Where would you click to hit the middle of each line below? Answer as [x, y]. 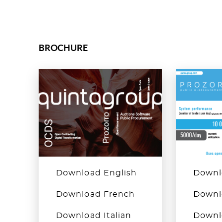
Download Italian [94, 215]
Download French [96, 194]
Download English [97, 173]
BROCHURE [63, 48]
